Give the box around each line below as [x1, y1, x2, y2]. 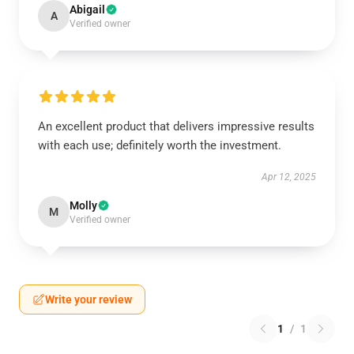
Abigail [70, 3, 105, 16]
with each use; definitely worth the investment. [38, 138, 281, 153]
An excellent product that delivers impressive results [38, 119, 314, 134]
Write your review [45, 293, 132, 306]
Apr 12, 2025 [262, 171, 316, 183]
